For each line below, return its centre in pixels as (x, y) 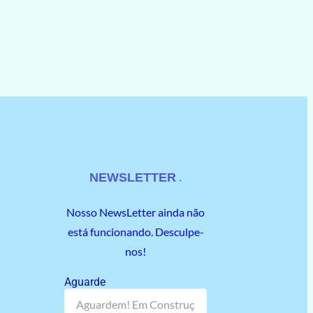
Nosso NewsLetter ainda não (136, 212)
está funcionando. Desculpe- (136, 231)
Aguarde (85, 282)
